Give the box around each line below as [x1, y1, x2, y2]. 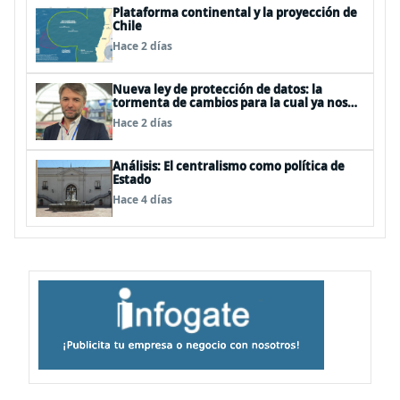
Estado [112, 171, 151, 187]
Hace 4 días [112, 192, 172, 207]
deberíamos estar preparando [112, 108, 288, 124]
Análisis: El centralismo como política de [112, 158, 345, 174]
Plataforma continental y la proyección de [112, 4, 357, 21]
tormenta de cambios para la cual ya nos [112, 95, 347, 111]
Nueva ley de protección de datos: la [112, 81, 322, 97]
